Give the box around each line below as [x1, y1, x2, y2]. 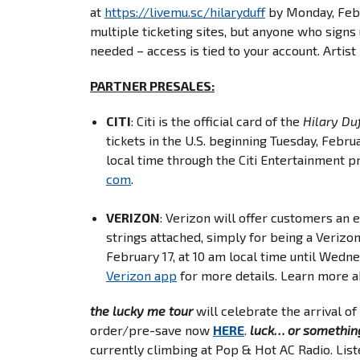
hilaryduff [210, 4, 265, 19]
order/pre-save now [90, 322, 213, 337]
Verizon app [106, 268, 177, 283]
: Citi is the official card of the [131, 113, 303, 129]
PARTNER [90, 78, 147, 93]
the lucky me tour [90, 303, 193, 318]
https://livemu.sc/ [104, 4, 210, 19]
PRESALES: [149, 78, 215, 93]
